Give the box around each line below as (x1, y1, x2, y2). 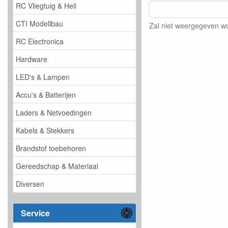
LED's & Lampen (16, 71, 70, 82)
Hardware (16, 53, 47, 64)
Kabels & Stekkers (16, 125, 74, 135)
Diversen (16, 178, 44, 189)
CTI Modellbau (16, 18, 63, 28)
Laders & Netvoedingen (16, 107, 92, 118)
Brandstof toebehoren (16, 142, 86, 153)
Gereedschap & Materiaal (16, 160, 98, 171)
